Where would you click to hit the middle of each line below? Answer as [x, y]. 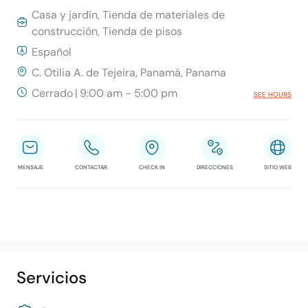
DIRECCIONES [215, 167]
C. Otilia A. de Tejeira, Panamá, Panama [129, 73]
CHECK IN [152, 167]
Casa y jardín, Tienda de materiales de [128, 15]
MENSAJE [30, 167]
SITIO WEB [278, 167]
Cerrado [52, 93]
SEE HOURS [273, 95]
